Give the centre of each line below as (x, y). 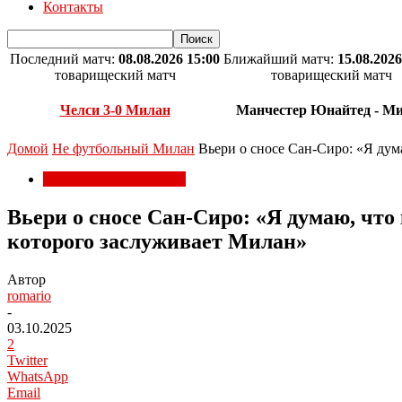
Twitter (27, 360)
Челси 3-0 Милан (115, 110)
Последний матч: (64, 59)
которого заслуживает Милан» (157, 241)
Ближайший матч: (280, 59)
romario (29, 295)
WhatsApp (38, 376)
